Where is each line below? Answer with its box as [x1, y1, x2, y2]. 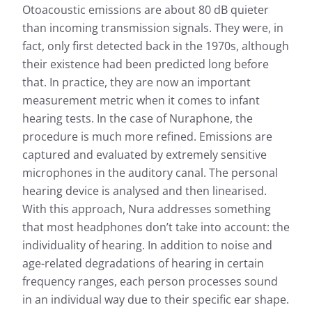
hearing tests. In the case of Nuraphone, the [22, 111, 253, 127]
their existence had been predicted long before [22, 56, 269, 72]
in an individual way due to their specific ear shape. [22, 292, 289, 308]
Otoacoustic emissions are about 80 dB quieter [22, 2, 269, 18]
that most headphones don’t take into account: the [22, 219, 290, 235]
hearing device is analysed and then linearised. [22, 183, 267, 199]
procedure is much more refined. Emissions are [22, 129, 272, 145]
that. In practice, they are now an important [22, 75, 251, 91]
